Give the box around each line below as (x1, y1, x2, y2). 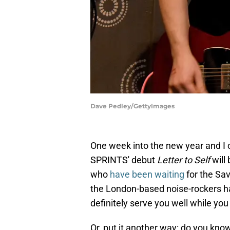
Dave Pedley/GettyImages (90, 102, 175, 110)
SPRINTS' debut (90, 155, 157, 166)
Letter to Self (157, 155, 210, 166)
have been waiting (110, 169, 184, 180)
